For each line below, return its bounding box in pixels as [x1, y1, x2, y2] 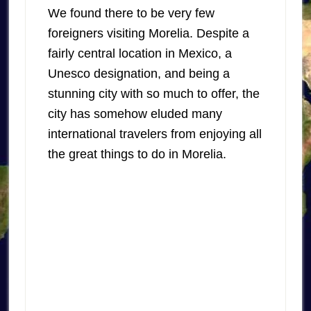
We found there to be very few [47, 6, 215, 21]
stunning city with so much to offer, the [47, 87, 260, 101]
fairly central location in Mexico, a [47, 47, 232, 61]
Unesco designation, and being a [47, 67, 230, 81]
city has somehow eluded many [47, 107, 222, 121]
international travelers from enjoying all [47, 127, 262, 142]
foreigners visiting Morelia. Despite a [47, 26, 249, 41]
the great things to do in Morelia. [47, 147, 226, 162]
